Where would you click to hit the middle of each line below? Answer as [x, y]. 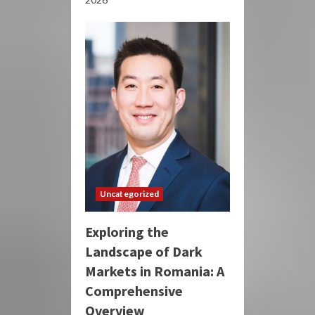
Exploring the [127, 231]
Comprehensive [134, 290]
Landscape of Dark [144, 251]
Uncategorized [130, 193]
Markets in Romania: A [155, 271]
